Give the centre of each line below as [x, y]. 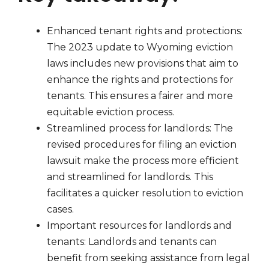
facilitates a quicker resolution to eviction [145, 193]
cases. [60, 210]
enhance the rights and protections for [140, 80]
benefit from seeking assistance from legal [148, 258]
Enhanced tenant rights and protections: [145, 31]
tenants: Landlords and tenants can [132, 242]
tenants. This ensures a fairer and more [140, 96]
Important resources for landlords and [139, 226]
